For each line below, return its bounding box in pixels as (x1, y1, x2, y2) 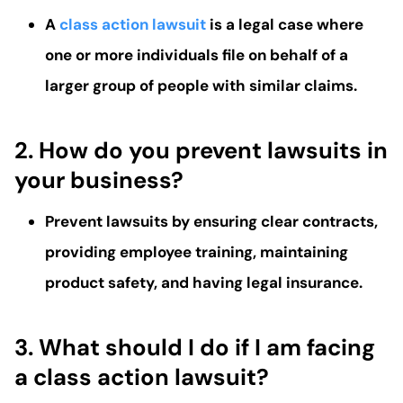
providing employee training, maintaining (45, 242, 348, 263)
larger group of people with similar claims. (45, 76, 357, 96)
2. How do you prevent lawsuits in (14, 135, 388, 166)
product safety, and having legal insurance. (45, 273, 363, 293)
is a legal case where (210, 14, 363, 35)
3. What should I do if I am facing (14, 332, 375, 363)
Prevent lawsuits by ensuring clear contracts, (45, 211, 378, 232)
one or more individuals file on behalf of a (45, 45, 348, 66)
